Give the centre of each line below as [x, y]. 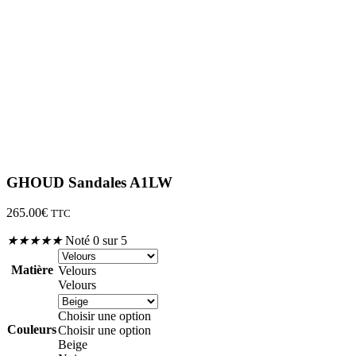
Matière [32, 270]
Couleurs [32, 330]
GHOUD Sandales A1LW [89, 182]
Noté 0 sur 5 [96, 241]
